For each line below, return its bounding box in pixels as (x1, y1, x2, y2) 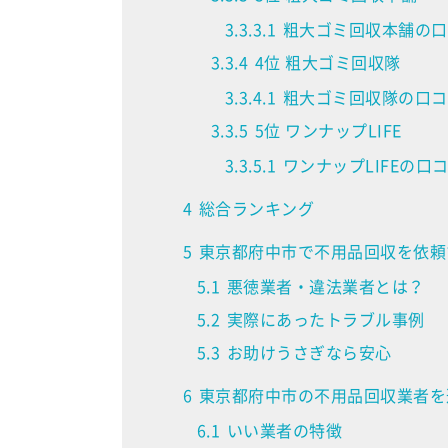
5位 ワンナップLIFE (254, 118, 402, 143)
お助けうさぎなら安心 (226, 340, 392, 365)
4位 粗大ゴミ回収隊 (254, 50, 401, 75)
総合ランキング (198, 196, 315, 221)
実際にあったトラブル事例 (226, 307, 425, 332)
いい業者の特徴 (226, 418, 343, 443)
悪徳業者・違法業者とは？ (226, 274, 425, 299)
